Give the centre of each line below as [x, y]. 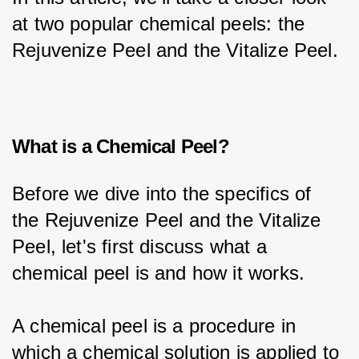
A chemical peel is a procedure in [157, 326]
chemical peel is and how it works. [159, 273]
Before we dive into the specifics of [165, 194]
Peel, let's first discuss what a [142, 247]
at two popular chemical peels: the [161, 24]
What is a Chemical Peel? [121, 146]
